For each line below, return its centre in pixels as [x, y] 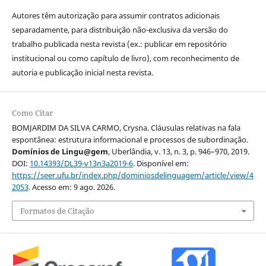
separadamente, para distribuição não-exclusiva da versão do [120, 29]
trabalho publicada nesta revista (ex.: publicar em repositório [119, 44]
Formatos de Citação [57, 211]
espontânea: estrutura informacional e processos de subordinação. [130, 139]
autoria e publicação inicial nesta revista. [82, 72]
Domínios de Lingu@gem [60, 151]
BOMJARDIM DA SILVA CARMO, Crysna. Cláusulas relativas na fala [126, 127]
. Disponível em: [161, 163]
